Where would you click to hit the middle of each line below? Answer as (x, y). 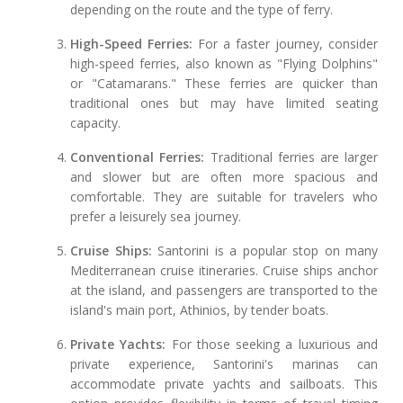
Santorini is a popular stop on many (265, 251)
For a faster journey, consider (285, 44)
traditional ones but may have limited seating (224, 103)
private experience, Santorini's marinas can (224, 364)
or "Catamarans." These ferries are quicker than (224, 84)
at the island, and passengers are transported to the (224, 291)
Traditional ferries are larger (291, 157)
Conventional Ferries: (138, 157)
